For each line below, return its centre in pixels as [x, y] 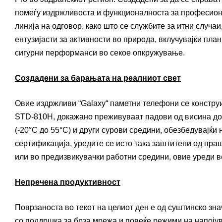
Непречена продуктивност [68, 182]
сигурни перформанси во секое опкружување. [100, 53]
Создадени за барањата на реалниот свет [98, 78]
